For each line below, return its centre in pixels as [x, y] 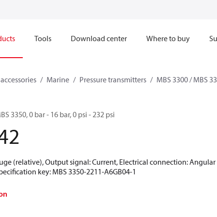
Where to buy [168, 38]
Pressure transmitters [113, 79]
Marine [58, 79]
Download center [99, 38]
